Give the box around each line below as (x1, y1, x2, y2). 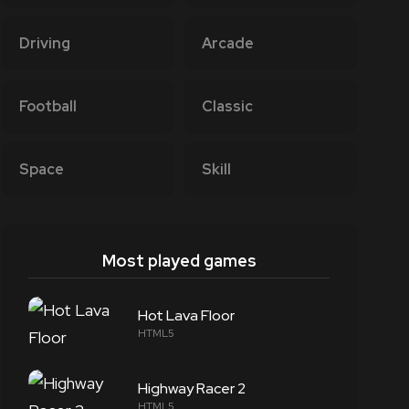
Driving (19, 34, 70, 53)
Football (19, 97, 77, 116)
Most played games (101, 250, 257, 271)
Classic (202, 97, 253, 116)
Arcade (202, 34, 254, 53)
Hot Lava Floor (138, 306, 235, 325)
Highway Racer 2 (138, 379, 246, 398)
